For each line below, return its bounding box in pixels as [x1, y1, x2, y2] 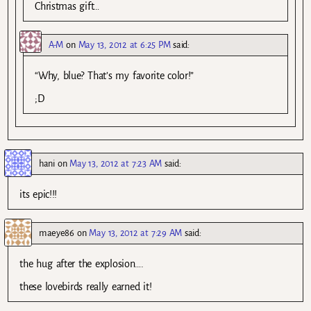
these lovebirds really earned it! [19, 281, 152, 293]
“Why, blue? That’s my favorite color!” [35, 69, 194, 81]
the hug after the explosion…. [19, 258, 144, 270]
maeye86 [39, 228, 74, 239]
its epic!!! [19, 189, 58, 201]
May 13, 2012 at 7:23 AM [69, 158, 162, 169]
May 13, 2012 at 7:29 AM [89, 228, 183, 239]
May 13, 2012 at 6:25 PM [78, 39, 171, 50]
